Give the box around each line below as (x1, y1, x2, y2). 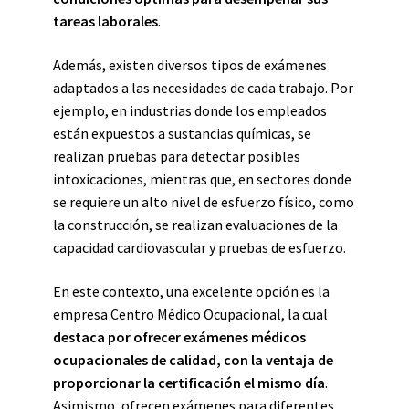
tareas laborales (53, 12, 158, 30)
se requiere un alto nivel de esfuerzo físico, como (53, 193, 354, 211)
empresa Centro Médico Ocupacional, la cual (53, 305, 328, 323)
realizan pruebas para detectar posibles (53, 147, 300, 165)
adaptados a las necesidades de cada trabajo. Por (53, 79, 353, 97)
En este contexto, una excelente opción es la (53, 282, 330, 300)
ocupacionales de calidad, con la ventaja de (53, 351, 333, 369)
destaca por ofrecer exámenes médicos (53, 328, 306, 346)
